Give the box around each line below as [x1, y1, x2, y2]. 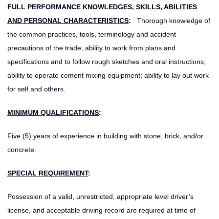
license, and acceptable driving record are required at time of [7, 206, 196, 214]
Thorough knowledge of [135, 16, 210, 24]
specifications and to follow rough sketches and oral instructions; [7, 57, 206, 66]
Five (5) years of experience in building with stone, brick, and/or [7, 131, 203, 140]
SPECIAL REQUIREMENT [7, 169, 88, 177]
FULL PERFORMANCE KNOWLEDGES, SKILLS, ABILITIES [7, 2, 197, 11]
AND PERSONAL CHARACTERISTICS [7, 16, 129, 24]
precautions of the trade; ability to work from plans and [7, 44, 175, 52]
